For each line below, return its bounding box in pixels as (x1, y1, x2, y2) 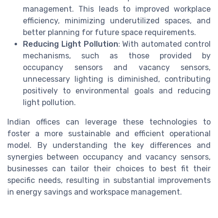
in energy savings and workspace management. (7, 187, 182, 197)
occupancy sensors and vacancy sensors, (23, 62, 211, 72)
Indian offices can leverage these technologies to (7, 117, 211, 127)
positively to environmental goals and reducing (23, 86, 211, 95)
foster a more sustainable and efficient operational (7, 128, 211, 138)
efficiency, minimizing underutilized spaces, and (23, 16, 211, 25)
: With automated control (118, 39, 211, 49)
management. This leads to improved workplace (23, 4, 211, 14)
